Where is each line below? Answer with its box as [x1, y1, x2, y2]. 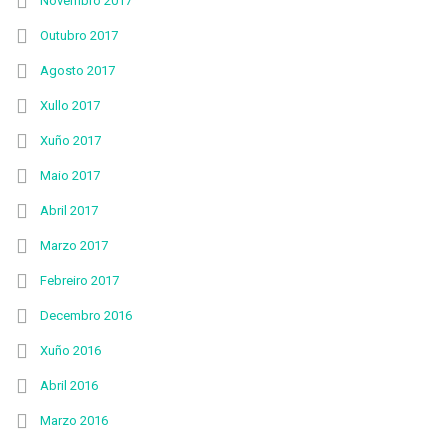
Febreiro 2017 [40, 273, 119, 288]
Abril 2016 [40, 378, 98, 393]
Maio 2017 [40, 168, 100, 183]
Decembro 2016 [40, 308, 132, 323]
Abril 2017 [40, 203, 98, 218]
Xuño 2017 [40, 133, 101, 148]
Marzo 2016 [40, 413, 108, 428]
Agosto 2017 [40, 63, 115, 78]
